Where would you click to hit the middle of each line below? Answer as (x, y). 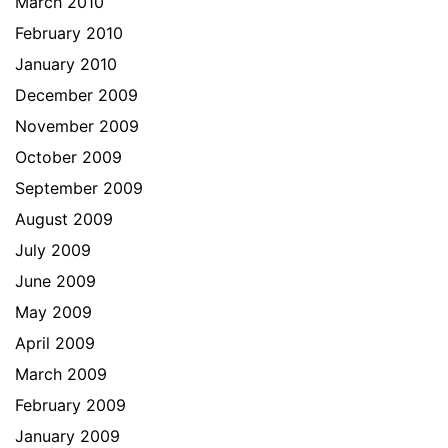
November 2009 (77, 126)
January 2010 (66, 64)
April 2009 (55, 343)
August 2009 (64, 219)
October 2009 (68, 157)
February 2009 (70, 405)
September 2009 (79, 188)
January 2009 (67, 436)
